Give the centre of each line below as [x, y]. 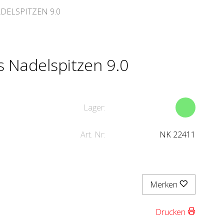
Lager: [94, 107]
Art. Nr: [93, 134]
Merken [165, 184]
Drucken [171, 212]
